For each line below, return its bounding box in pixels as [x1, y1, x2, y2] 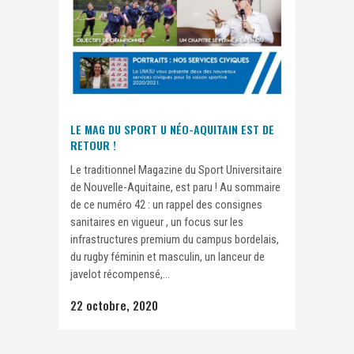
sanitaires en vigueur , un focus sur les [70, 215, 243, 230]
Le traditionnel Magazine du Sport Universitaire [70, 163, 282, 178]
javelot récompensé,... [70, 267, 170, 282]
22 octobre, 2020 [70, 296, 158, 314]
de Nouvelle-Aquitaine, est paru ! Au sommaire [70, 180, 281, 195]
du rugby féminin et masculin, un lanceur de [70, 250, 265, 265]
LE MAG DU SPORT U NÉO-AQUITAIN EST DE [70, 121, 274, 138]
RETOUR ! [70, 137, 116, 154]
